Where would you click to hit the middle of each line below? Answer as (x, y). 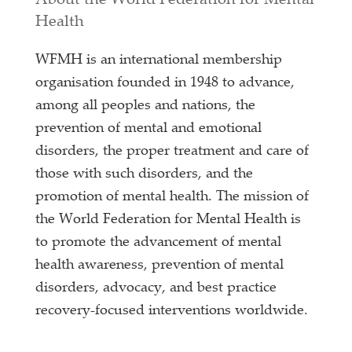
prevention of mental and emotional (149, 128)
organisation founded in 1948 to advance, (165, 83)
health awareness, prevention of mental (160, 265)
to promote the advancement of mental (159, 242)
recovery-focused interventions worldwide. (172, 311)
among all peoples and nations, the (146, 106)
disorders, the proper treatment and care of (172, 151)
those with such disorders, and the (145, 174)
